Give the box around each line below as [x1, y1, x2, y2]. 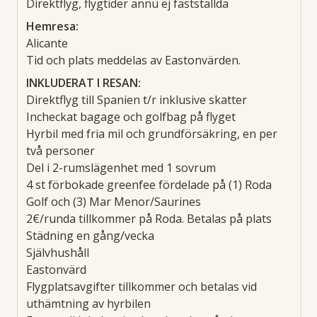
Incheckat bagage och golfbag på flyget [26, 108, 236, 125]
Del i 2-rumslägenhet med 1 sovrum [26, 159, 216, 175]
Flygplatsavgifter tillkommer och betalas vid [26, 278, 257, 294]
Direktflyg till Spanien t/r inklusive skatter [26, 91, 247, 108]
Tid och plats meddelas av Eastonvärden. [26, 52, 241, 68]
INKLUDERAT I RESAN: [26, 74, 141, 91]
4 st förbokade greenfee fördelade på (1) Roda [26, 176, 272, 192]
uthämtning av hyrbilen [26, 295, 151, 311]
